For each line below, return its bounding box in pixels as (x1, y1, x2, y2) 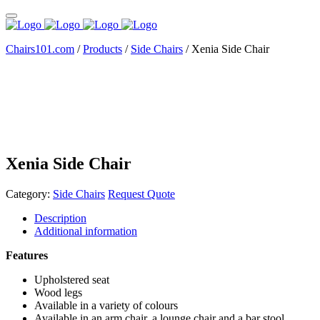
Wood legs (34, 286, 82, 299)
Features (6, 249, 48, 261)
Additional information (34, 224, 137, 237)
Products (83, 43, 122, 55)
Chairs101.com (6, 43, 74, 55)
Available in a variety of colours (34, 299, 178, 311)
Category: (6, 187, 53, 200)
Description (34, 211, 86, 224)
